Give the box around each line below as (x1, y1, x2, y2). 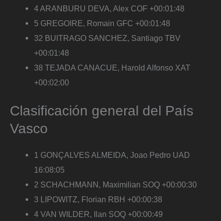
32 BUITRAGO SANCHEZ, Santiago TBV (34, 34, 181, 43)
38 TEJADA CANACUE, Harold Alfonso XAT (34, 63, 191, 73)
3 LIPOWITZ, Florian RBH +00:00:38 (34, 194, 163, 204)
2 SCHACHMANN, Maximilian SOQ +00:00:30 (34, 180, 197, 189)
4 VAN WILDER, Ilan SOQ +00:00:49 (34, 209, 163, 219)
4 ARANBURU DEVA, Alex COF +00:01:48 (34, 4, 185, 13)
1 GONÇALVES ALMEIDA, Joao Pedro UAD (34, 150, 190, 159)
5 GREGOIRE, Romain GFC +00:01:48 (34, 19, 171, 28)
